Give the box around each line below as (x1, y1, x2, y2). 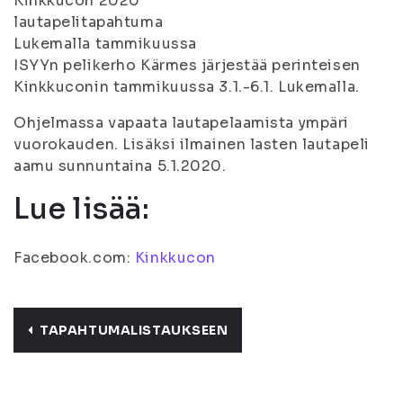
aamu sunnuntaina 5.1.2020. (13, 157, 227, 175)
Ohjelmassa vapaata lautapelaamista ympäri (13, 113, 349, 132)
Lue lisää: (13, 191, 150, 227)
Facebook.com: (13, 248, 135, 267)
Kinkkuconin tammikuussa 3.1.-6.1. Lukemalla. (13, 77, 360, 96)
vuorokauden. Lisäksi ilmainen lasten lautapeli (13, 135, 370, 154)
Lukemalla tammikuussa (13, 34, 197, 53)
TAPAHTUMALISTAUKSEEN (40, 322, 228, 338)
